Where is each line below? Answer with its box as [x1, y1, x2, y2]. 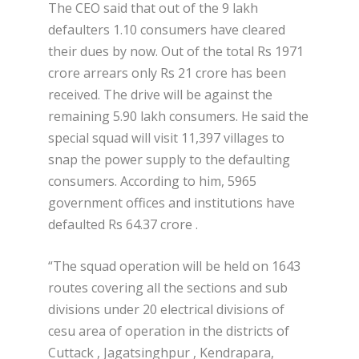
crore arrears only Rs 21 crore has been [48, 63, 286, 82]
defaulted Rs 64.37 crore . [48, 215, 198, 233]
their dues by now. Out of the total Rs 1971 [48, 42, 304, 60]
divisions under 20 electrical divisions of [48, 301, 284, 319]
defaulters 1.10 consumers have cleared [48, 20, 285, 38]
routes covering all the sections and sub [48, 279, 288, 297]
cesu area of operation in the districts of [48, 322, 289, 341]
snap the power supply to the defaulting [48, 150, 290, 168]
